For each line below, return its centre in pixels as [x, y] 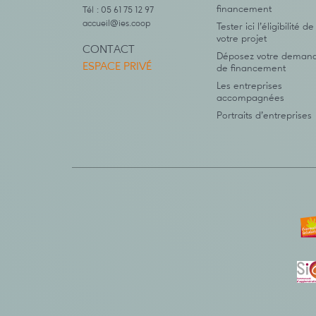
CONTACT [109, 50]
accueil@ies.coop [116, 24]
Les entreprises [249, 86]
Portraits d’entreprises [264, 116]
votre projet [242, 39]
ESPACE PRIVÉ [117, 67]
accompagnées [250, 98]
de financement [251, 68]
